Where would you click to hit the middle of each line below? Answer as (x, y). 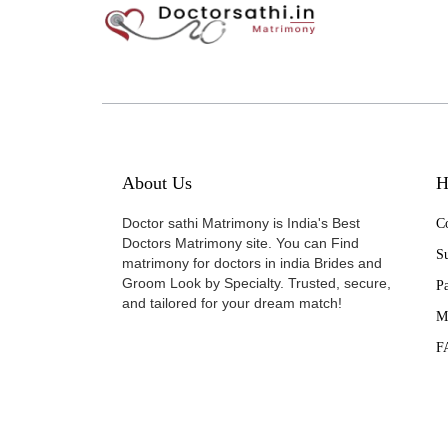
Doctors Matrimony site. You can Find (240, 242)
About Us (157, 182)
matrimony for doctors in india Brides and (252, 262)
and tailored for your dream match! (232, 302)
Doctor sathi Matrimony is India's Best (241, 222)
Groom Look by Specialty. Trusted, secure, (256, 282)
